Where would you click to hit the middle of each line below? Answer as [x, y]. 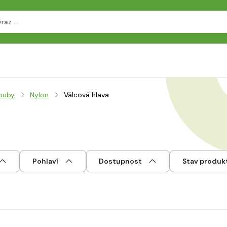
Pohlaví [45, 161]
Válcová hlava [86, 95]
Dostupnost [120, 161]
